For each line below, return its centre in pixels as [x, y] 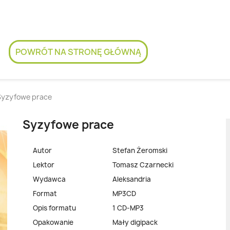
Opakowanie [53, 222]
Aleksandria [131, 179]
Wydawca [49, 179]
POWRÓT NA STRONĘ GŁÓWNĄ [78, 52]
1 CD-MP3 [128, 208]
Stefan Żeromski [140, 150]
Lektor [43, 165]
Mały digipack [135, 222]
